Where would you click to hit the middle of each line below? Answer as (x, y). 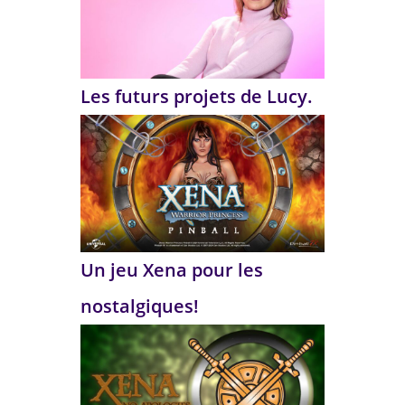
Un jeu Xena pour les (172, 270)
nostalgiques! (140, 306)
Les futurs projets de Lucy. (197, 97)
